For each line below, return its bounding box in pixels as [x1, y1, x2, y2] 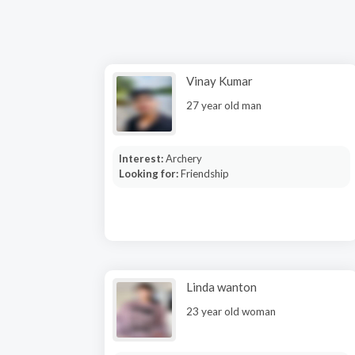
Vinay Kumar [186, 74, 253, 88]
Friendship [180, 167, 229, 180]
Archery [165, 152, 202, 165]
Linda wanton [186, 280, 257, 294]
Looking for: [118, 167, 181, 180]
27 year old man [186, 99, 261, 112]
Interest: [118, 152, 166, 165]
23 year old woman [186, 305, 276, 318]
